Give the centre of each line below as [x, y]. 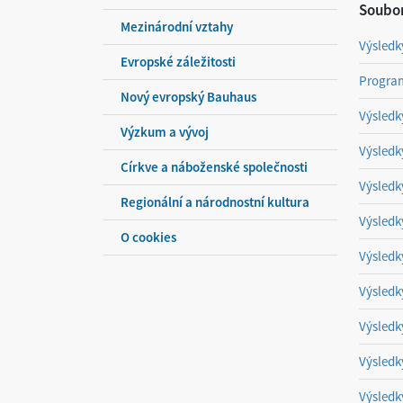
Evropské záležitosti [178, 62]
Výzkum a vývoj [165, 132]
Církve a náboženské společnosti [214, 167]
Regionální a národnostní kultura [215, 202]
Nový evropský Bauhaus [188, 97]
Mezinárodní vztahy [177, 27]
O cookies [148, 237]
